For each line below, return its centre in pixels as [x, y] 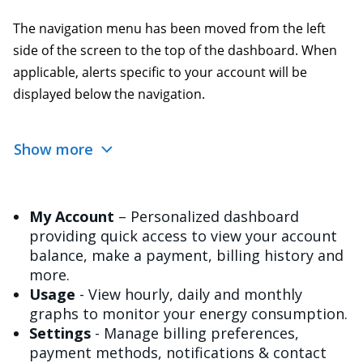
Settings [60, 333]
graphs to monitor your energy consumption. [188, 313]
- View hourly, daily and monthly [191, 294]
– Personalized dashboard [207, 216]
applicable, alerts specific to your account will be [160, 73]
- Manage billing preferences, [195, 333]
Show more [56, 149]
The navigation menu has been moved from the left [169, 29]
